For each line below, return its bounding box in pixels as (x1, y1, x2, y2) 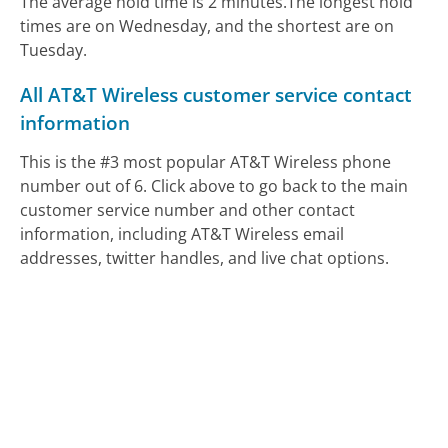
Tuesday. (20, 38, 88, 61)
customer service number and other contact (20, 198, 356, 221)
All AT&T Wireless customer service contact (20, 80, 413, 108)
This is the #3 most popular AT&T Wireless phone (20, 150, 392, 173)
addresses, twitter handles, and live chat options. (20, 246, 390, 269)
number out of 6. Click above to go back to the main (20, 174, 409, 197)
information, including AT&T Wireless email (20, 222, 345, 245)
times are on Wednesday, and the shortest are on (20, 14, 395, 37)
